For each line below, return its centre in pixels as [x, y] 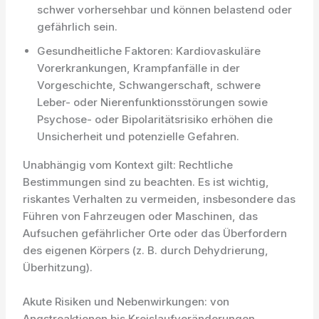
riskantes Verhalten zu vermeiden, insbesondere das [159, 199]
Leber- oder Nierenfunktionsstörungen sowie [153, 102]
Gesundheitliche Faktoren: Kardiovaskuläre [149, 51]
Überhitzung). [58, 267]
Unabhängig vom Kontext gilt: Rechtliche [128, 165]
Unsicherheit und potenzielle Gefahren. [138, 136]
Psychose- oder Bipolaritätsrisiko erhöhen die [155, 119]
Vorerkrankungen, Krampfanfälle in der [139, 68]
